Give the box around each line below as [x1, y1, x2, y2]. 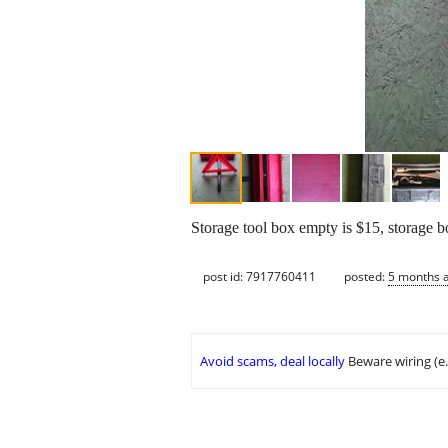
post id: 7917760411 [203, 267, 316, 285]
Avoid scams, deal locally [200, 352, 345, 371]
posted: [344, 267, 388, 285]
